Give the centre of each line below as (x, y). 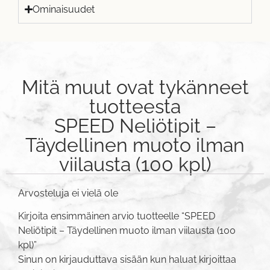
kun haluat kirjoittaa (192, 260)
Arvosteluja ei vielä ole (68, 193)
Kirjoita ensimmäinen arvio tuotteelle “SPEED (117, 216)
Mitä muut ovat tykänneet (135, 87)
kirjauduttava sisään (103, 260)
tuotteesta (135, 106)
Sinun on (39, 260)
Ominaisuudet (64, 9)
